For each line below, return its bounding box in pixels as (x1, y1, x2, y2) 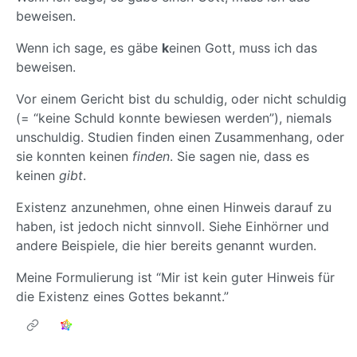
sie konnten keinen (16, 148, 132, 165)
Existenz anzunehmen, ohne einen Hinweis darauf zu (16, 199, 331, 216)
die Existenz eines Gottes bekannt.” (16, 288, 229, 305)
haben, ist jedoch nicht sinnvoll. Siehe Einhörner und (16, 218, 329, 235)
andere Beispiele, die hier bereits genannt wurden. (16, 237, 316, 254)
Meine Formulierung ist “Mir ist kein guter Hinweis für (16, 269, 335, 286)
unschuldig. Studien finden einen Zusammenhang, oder (16, 129, 344, 146)
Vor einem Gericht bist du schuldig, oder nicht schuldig (16, 91, 347, 108)
